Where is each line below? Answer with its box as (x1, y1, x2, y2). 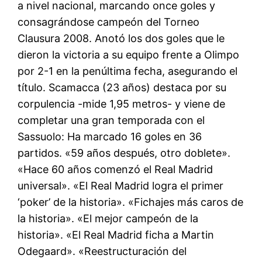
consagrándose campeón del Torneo (18, 15, 200, 28)
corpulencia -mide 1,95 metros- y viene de (18, 97, 226, 110)
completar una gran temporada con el (18, 113, 205, 126)
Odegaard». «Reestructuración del (18, 244, 187, 257)
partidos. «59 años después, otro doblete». (18, 146, 231, 159)
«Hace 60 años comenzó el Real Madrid (18, 163, 213, 175)
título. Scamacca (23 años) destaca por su (18, 81, 227, 94)
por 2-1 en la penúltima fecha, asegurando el (18, 64, 238, 77)
